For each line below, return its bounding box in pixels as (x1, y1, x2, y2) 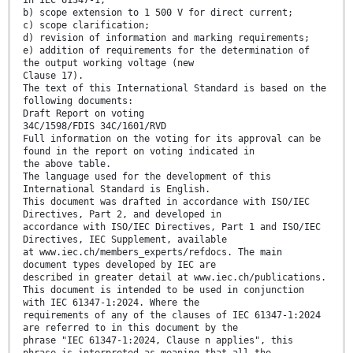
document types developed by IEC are (23, 259, 216, 271)
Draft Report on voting (23, 108, 144, 120)
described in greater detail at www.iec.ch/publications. (23, 272, 326, 284)
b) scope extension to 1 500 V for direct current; (23, 7, 293, 19)
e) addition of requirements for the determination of (23, 45, 310, 57)
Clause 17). (23, 70, 84, 82)
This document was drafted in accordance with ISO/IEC (23, 196, 310, 208)
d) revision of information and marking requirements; (23, 32, 310, 44)
